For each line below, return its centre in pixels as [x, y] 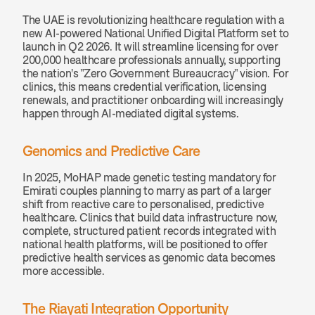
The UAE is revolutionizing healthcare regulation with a [154, 20]
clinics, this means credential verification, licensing [144, 86]
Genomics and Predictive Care [111, 151]
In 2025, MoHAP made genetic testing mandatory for [149, 177]
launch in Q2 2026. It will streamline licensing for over [150, 46]
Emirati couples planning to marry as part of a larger [147, 191]
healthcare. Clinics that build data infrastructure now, [150, 217]
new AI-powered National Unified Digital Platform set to [156, 33]
